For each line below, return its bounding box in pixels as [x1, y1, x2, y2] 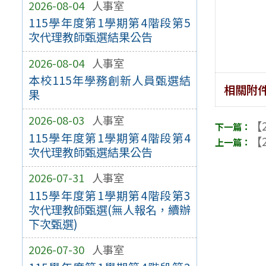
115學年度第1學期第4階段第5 [28, 14, 191, 31]
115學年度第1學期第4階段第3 [28, 186, 191, 204]
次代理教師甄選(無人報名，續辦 [28, 201, 191, 218]
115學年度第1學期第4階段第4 [28, 129, 191, 147]
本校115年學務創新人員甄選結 [28, 72, 191, 89]
